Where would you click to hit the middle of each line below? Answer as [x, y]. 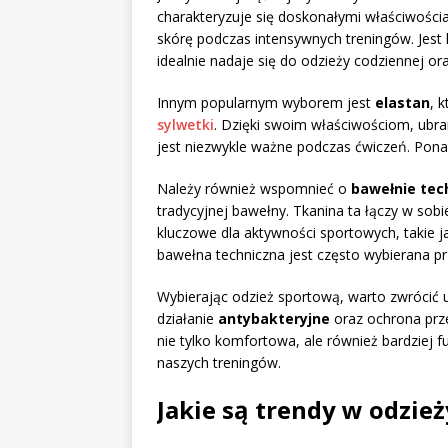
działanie [187, 318]
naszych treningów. [219, 362]
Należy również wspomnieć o [254, 188]
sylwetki [185, 124]
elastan [402, 102]
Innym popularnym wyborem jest [266, 102]
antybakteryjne [274, 318]
